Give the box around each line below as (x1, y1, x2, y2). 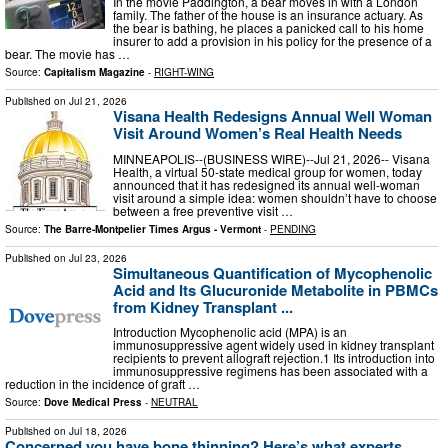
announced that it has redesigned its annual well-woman (113, 175, 420, 193)
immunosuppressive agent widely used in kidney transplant (113, 336, 434, 354)
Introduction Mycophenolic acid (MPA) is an (113, 323, 347, 341)
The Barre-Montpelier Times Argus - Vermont (44, 221, 261, 236)
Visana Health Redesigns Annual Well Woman (113, 105, 432, 128)
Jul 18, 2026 (69, 424, 127, 439)
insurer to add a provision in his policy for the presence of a (113, 32, 432, 50)
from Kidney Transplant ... (113, 295, 293, 318)
